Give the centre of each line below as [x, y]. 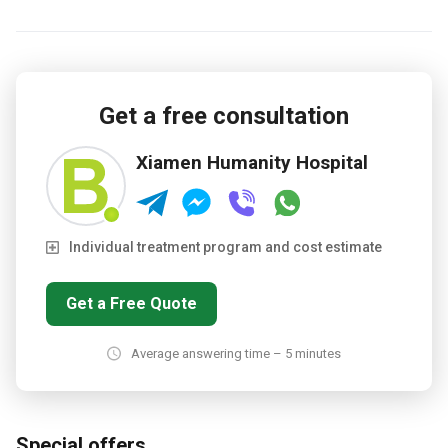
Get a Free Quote [131, 303]
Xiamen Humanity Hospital [252, 162]
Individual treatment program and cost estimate [225, 247]
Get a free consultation [224, 116]
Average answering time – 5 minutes [236, 353]
